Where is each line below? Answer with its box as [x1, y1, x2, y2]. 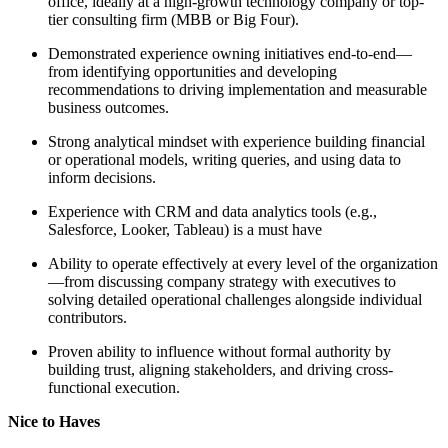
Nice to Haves [8, 413, 100, 431]
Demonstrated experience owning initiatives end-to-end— [48, 45, 412, 63]
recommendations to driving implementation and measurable [48, 81, 427, 99]
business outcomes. [48, 99, 169, 117]
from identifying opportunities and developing [48, 63, 337, 81]
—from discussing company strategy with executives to [48, 273, 396, 291]
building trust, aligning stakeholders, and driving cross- [48, 361, 393, 379]
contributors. [48, 309, 127, 327]
